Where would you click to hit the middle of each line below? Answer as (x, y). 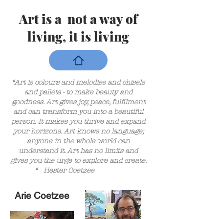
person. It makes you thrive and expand (78, 121)
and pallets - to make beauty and (78, 92)
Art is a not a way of (78, 19)
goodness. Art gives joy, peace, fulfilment (78, 102)
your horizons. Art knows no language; (78, 131)
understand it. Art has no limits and (78, 151)
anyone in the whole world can (78, 141)
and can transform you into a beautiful (78, 112)
